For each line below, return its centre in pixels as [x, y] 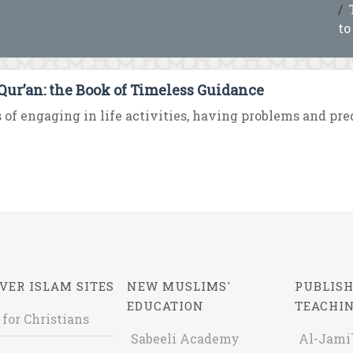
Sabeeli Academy [186, 338]
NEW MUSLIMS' [179, 286]
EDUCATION [166, 306]
